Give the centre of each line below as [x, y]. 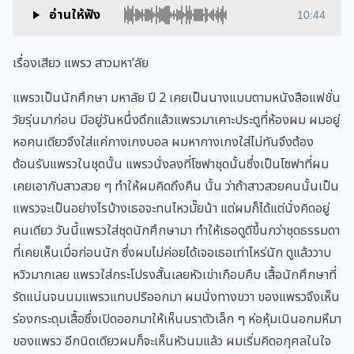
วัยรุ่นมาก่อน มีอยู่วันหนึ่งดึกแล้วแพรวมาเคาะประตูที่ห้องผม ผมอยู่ [176, 120]
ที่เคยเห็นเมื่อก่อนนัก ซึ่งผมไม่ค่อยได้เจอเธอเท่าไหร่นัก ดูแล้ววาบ [172, 252]
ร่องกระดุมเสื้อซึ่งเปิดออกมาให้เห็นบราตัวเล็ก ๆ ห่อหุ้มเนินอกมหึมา [177, 319]
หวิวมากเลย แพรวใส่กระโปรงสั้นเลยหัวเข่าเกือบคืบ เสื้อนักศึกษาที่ [175, 275]
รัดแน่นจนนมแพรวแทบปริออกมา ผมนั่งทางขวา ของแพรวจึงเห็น [176, 297]
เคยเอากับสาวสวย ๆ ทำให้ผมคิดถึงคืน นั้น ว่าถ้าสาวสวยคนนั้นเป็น [176, 186]
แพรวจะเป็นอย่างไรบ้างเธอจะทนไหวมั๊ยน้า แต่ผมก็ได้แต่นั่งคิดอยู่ [171, 208]
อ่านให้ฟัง [75, 15]
